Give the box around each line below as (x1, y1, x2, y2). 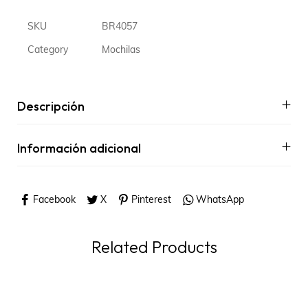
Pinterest (131, 195, 171, 206)
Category (27, 45, 68, 56)
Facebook (32, 195, 76, 206)
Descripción (17, 98, 85, 114)
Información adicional (17, 140, 141, 156)
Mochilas (102, 45, 140, 56)
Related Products (91, 236, 217, 258)
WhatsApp (195, 195, 244, 206)
